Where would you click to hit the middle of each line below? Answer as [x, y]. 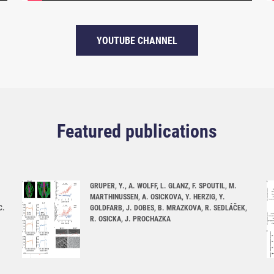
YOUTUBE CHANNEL [137, 40]
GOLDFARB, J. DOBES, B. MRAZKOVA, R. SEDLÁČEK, [168, 208]
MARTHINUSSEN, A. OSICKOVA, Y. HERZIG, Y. [157, 197]
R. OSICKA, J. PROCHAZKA [130, 219]
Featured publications [137, 131]
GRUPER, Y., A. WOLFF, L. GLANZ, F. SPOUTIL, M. [163, 186]
